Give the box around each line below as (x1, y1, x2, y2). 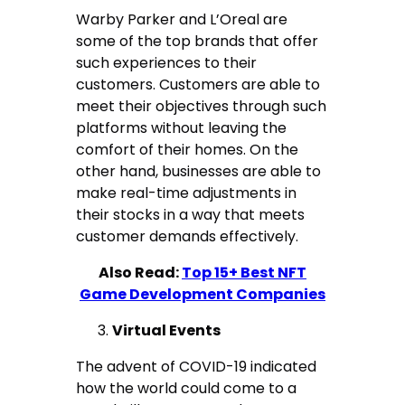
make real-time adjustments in (76, 183, 297, 204)
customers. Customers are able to (76, 74, 321, 96)
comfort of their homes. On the (76, 139, 299, 161)
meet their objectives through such (76, 96, 327, 118)
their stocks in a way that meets (76, 204, 306, 226)
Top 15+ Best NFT (182, 262, 306, 284)
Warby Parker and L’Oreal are (76, 9, 288, 31)
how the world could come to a (76, 378, 297, 400)
